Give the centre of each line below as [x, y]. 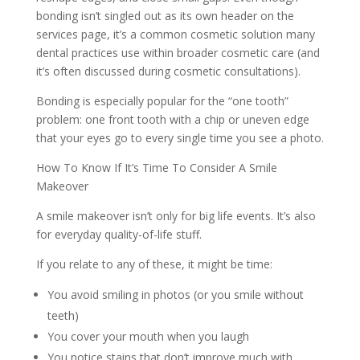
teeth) [63, 315]
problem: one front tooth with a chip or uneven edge [172, 119]
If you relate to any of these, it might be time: [154, 264]
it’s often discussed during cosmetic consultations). [168, 71]
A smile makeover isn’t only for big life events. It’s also [176, 216]
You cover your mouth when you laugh [148, 336]
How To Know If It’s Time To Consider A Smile [156, 168]
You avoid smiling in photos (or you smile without [175, 295]
